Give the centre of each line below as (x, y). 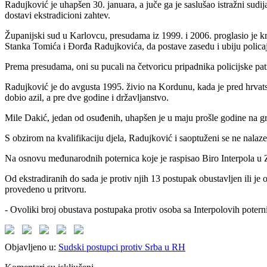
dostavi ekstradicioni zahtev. (58, 15)
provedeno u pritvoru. (46, 189)
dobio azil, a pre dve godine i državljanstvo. (87, 97)
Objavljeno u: (30, 247)
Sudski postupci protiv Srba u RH (122, 247)
